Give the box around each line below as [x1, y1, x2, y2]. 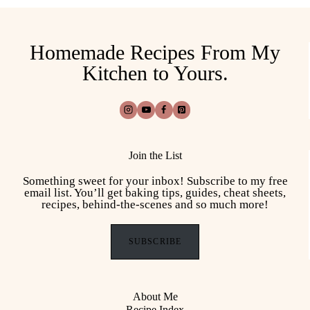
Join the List [128, 149, 182, 161]
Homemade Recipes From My [30, 40, 280, 64]
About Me [132, 291, 178, 303]
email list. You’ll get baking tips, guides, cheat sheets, [24, 185, 286, 199]
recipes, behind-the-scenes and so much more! [42, 197, 268, 211]
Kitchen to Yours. [82, 61, 228, 84]
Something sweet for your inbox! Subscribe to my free [22, 174, 288, 188]
